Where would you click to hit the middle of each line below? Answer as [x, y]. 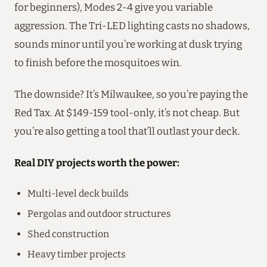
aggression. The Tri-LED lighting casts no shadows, [132, 25]
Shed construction [68, 234]
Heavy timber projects [77, 254]
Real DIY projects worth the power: [97, 162]
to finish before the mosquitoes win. [98, 62]
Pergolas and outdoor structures [99, 213]
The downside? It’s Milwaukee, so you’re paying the [131, 94]
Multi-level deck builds [78, 193]
